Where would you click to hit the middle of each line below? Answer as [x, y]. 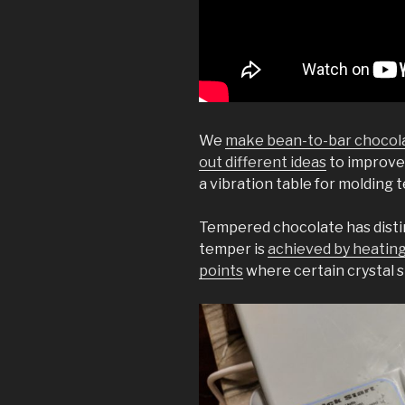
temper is [233, 250]
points [221, 271]
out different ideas [263, 163]
